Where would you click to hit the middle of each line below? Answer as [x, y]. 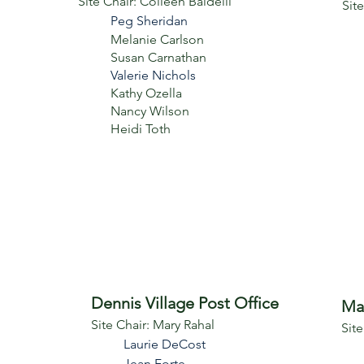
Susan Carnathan [158, 57]
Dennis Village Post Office [185, 303]
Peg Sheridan [149, 21]
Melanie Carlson [157, 39]
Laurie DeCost [165, 344]
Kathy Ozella [146, 93]
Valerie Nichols [153, 75]
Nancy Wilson [150, 111]
